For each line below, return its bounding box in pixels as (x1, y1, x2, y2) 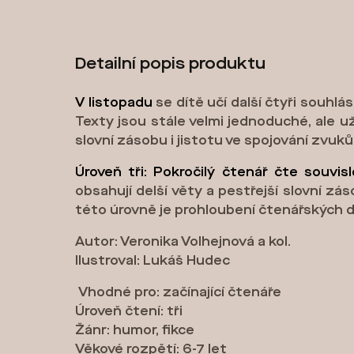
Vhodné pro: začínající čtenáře (75, 285, 282, 301)
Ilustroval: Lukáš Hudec (75, 254, 231, 269)
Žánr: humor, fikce (75, 323, 195, 339)
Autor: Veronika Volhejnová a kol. (75, 235, 292, 250)
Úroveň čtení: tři (75, 304, 183, 320)
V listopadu (75, 96, 153, 111)
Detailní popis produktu (75, 55, 266, 74)
